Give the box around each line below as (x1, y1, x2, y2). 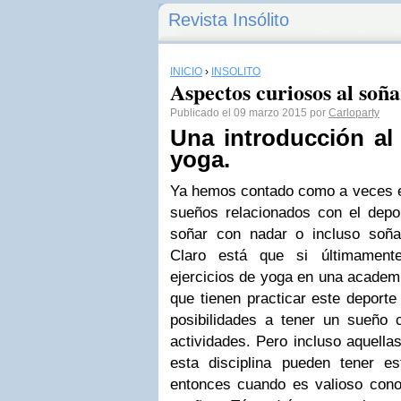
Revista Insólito (168, 10, 289, 30)
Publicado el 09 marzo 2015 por (170, 107, 328, 119)
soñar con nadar (170, 226, 287, 243)
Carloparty (328, 107, 380, 119)
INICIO (170, 65, 202, 78)
